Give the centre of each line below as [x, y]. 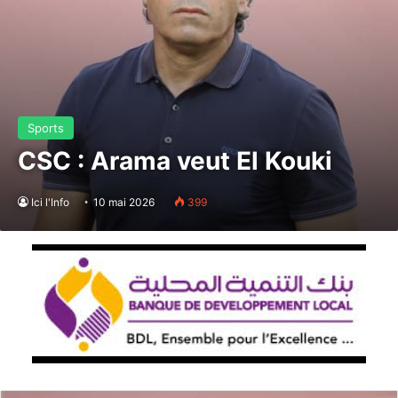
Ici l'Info [50, 202]
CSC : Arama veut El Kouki [175, 160]
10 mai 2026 [124, 202]
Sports [46, 127]
